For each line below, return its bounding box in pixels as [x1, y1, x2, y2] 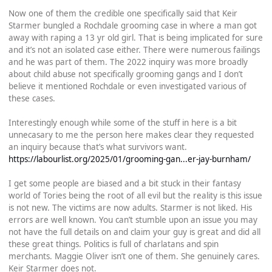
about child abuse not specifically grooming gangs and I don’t [8, 68, 243, 80]
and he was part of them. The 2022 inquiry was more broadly [8, 56, 248, 67]
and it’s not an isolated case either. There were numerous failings [8, 44, 260, 55]
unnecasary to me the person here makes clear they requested [8, 129, 254, 140]
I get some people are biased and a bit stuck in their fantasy [8, 177, 241, 189]
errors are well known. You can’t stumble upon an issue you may [8, 214, 257, 225]
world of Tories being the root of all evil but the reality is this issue [8, 189, 262, 201]
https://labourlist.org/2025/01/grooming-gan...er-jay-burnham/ [8, 153, 251, 165]
